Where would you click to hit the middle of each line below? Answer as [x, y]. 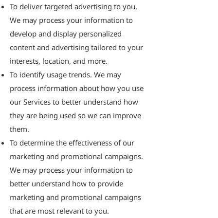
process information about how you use [77, 88]
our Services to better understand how [74, 102]
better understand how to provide [66, 183]
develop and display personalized [66, 34]
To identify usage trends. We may [65, 74]
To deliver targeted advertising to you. [73, 6]
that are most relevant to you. [59, 211]
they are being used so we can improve [75, 115]
